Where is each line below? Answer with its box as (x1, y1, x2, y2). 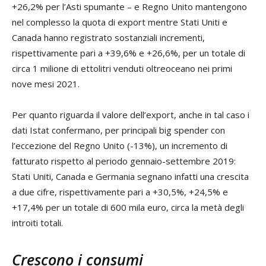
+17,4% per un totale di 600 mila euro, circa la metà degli (12, 201, 244, 213)
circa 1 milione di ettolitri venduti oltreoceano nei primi (12, 62, 232, 74)
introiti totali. (12, 216, 63, 229)
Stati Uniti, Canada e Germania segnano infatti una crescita (12, 170, 249, 182)
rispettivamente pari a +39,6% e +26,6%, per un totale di (12, 46, 245, 59)
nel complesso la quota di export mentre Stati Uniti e (12, 15, 227, 28)
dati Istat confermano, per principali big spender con (12, 123, 225, 136)
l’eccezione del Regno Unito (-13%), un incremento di (12, 139, 227, 151)
